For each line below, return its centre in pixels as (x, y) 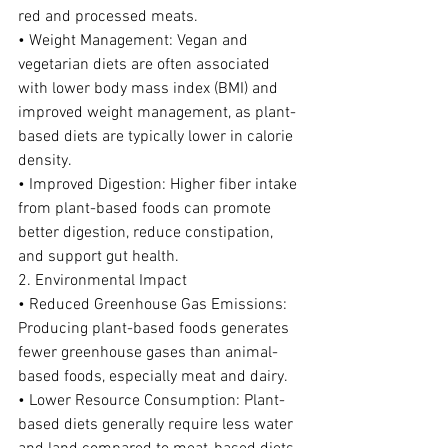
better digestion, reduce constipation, (147, 233)
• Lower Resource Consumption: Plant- (151, 401)
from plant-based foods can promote (146, 209)
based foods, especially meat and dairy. (153, 377)
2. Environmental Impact (102, 281)
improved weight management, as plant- (157, 113)
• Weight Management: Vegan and (135, 41)
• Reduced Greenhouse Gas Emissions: (154, 305)
